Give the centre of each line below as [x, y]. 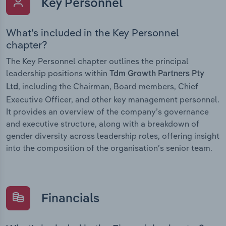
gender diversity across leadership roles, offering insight [113, 136]
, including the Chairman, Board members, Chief [108, 87]
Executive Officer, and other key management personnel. [113, 100]
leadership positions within [58, 73]
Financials [69, 200]
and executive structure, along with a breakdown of [103, 124]
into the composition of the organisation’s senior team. [109, 148]
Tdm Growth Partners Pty [157, 74]
